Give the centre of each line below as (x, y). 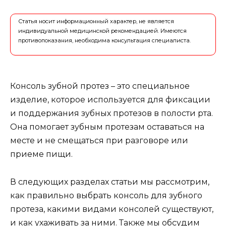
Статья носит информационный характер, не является (96, 21)
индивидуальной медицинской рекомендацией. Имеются (102, 31)
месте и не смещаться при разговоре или (99, 141)
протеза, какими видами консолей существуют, (112, 209)
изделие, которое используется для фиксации (110, 100)
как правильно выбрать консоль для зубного (106, 195)
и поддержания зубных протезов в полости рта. (111, 114)
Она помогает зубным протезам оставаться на (107, 127)
